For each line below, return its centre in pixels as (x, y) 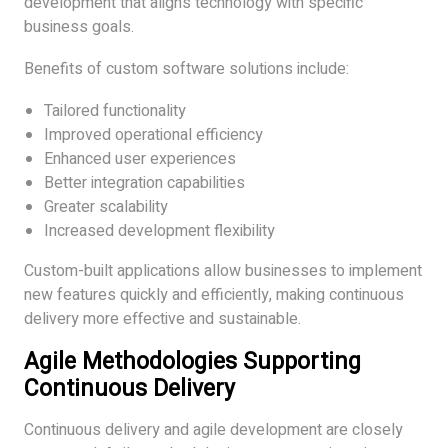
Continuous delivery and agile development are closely (213, 429)
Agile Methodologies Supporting (192, 361)
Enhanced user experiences (140, 158)
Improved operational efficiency (153, 134)
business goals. (79, 26)
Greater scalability (106, 206)
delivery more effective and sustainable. (162, 318)
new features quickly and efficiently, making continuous (214, 294)
